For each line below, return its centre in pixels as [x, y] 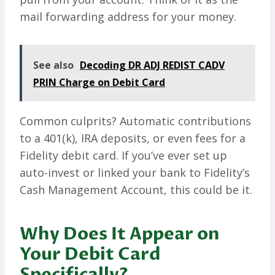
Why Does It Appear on [120, 234]
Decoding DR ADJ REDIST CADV [152, 65]
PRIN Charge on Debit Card [99, 83]
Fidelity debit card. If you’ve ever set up [123, 156]
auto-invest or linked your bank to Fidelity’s [135, 173]
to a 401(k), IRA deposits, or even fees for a [133, 138]
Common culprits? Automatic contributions [135, 121]
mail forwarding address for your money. [128, 17]
